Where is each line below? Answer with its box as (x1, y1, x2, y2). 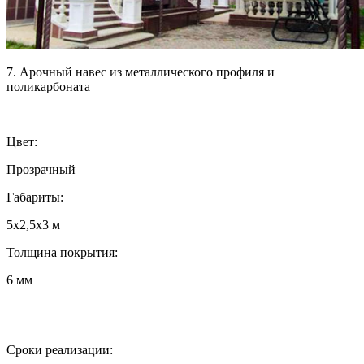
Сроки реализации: (6, 342, 113, 357)
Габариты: (6, 189, 63, 204)
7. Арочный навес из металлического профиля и (6, 64, 275, 79)
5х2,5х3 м (6, 217, 60, 232)
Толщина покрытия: (6, 245, 118, 259)
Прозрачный (6, 162, 76, 176)
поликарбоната (6, 79, 90, 93)
